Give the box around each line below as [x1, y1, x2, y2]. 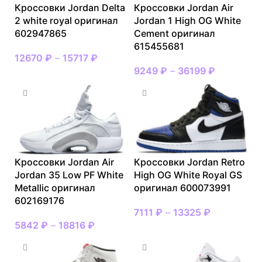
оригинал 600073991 [134, 182, 231, 194]
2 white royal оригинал [15, 15, 118, 27]
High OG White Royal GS [134, 169, 242, 181]
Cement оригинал [134, 27, 215, 40]
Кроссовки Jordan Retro [134, 156, 245, 168]
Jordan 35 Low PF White [15, 169, 123, 181]
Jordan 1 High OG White [134, 15, 241, 27]
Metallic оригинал [15, 182, 95, 194]
